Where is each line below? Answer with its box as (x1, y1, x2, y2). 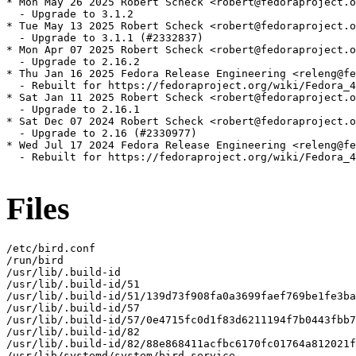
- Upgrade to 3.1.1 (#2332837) (6, 32, 203, 44)
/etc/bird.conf (6, 242, 95, 254)
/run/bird (6, 253, 64, 266)
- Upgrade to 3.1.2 (6, 8, 133, 21)
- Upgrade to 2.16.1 (6, 103, 140, 116)
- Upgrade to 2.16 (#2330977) (6, 127, 197, 140)
